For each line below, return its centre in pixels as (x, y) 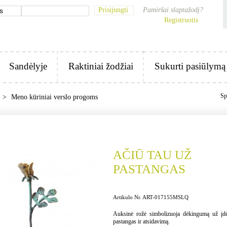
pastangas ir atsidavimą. (141, 221)
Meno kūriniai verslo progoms (54, 97)
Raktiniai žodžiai (101, 66)
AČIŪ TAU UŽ (152, 155)
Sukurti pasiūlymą (190, 66)
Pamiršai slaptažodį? (173, 10)
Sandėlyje (28, 66)
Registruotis (181, 20)
